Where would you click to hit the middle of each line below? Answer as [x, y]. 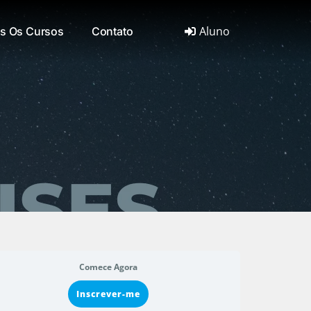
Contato [112, 31]
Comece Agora [108, 267]
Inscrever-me [108, 294]
